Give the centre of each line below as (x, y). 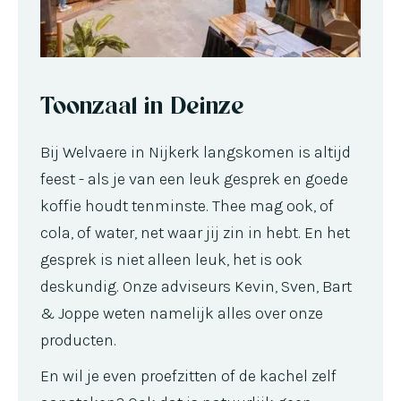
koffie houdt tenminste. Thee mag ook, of (187, 205)
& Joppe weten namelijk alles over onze (182, 313)
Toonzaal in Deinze (142, 104)
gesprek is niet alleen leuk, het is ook (171, 259)
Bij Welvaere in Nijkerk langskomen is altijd (196, 152)
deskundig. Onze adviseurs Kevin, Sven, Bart (196, 286)
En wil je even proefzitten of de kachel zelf (188, 375)
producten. (78, 340)
